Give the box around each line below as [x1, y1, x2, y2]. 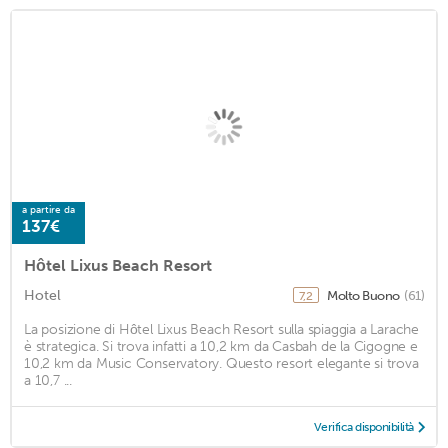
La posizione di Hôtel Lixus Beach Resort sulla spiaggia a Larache [24, 320, 420, 338]
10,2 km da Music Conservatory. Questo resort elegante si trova [24, 354, 419, 372]
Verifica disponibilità [313, 419, 414, 434]
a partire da [22, 203, 75, 216]
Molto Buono [327, 287, 402, 303]
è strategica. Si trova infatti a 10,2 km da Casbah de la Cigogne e [24, 337, 418, 355]
